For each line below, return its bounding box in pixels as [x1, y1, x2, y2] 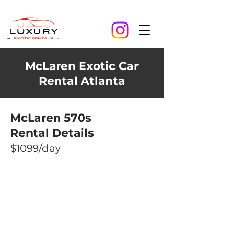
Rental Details [10, 126, 94, 140]
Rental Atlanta [38, 74, 125, 88]
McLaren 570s [10, 111, 91, 125]
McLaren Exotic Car [25, 59, 139, 73]
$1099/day [10, 142, 61, 154]
